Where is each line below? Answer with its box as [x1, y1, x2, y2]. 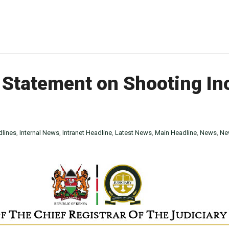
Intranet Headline [62, 129, 112, 136]
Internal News [19, 129, 59, 136]
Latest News [115, 129, 152, 136]
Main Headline [155, 129, 197, 136]
